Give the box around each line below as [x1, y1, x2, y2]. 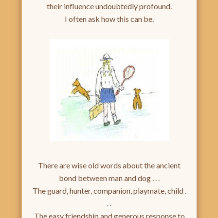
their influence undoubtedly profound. [47, 1, 172, 11]
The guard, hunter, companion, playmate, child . [32, 186, 186, 196]
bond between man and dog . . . [59, 173, 160, 183]
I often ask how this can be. [65, 14, 154, 24]
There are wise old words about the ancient [38, 161, 181, 170]
